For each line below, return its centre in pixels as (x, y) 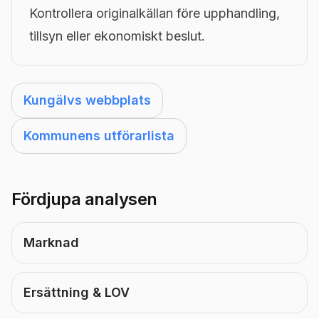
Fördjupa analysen (84, 199)
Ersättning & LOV (77, 292)
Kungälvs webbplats (87, 100)
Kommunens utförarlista (99, 136)
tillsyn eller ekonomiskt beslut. (117, 36)
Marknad (51, 242)
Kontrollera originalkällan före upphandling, (155, 13)
